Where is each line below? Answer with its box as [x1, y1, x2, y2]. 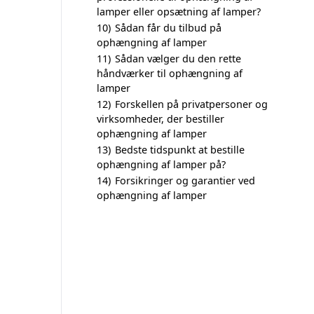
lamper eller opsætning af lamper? [97, 5, 261, 18]
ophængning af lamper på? [97, 158, 226, 171]
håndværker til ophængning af [97, 67, 243, 80]
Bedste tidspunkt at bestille [115, 143, 245, 156]
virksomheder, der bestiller [97, 112, 224, 125]
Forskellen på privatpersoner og [115, 97, 268, 111]
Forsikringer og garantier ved [115, 174, 255, 187]
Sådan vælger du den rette [115, 52, 241, 65]
